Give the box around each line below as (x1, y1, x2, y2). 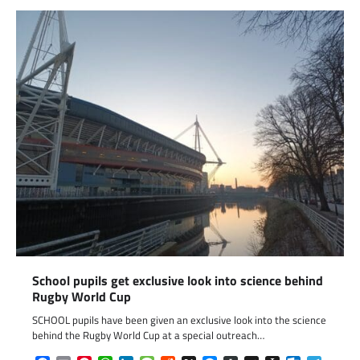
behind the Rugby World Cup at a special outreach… (32, 326, 264, 343)
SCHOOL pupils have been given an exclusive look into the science (32, 311, 326, 328)
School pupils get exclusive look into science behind (32, 270, 323, 290)
